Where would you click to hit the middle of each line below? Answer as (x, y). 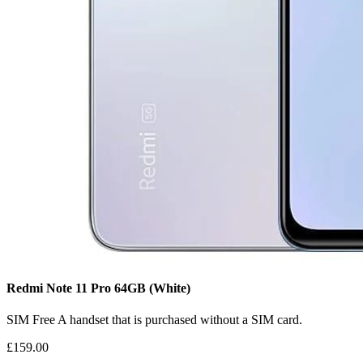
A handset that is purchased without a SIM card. (180, 319)
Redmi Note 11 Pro (60, 288)
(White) (170, 288)
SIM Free (32, 319)
